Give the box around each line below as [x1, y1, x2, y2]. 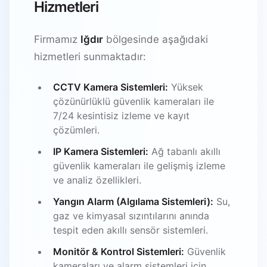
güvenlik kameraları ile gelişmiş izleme [53, 159, 225, 172]
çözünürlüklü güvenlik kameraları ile [53, 95, 214, 107]
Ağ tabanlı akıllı [148, 145, 221, 157]
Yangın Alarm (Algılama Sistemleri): [53, 195, 213, 207]
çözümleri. [53, 123, 100, 136]
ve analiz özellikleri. [53, 173, 141, 186]
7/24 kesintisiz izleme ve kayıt [53, 109, 190, 122]
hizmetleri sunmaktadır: [34, 50, 146, 63]
